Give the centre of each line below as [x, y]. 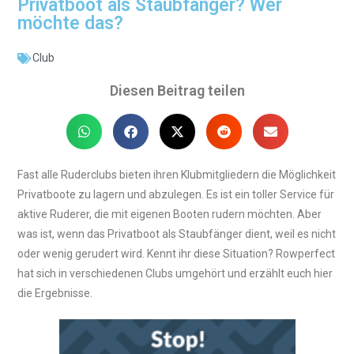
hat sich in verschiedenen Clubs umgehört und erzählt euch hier [175, 274]
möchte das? [71, 24]
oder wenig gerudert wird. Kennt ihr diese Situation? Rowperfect [177, 254]
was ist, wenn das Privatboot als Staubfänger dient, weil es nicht [177, 234]
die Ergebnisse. [55, 294]
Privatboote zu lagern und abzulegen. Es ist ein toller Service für [176, 195]
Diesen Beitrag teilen [177, 91]
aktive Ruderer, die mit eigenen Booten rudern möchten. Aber [170, 215]
